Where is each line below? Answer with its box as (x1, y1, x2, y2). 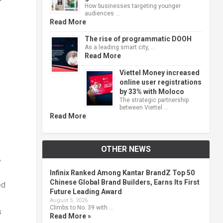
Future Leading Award (49, 187, 122, 196)
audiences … (84, 9, 120, 17)
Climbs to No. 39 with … (49, 204, 113, 211)
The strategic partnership (119, 96, 189, 104)
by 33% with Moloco (119, 87, 184, 96)
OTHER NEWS (101, 144, 151, 154)
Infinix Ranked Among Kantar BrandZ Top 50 (49, 168, 195, 177)
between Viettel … (119, 104, 168, 111)
